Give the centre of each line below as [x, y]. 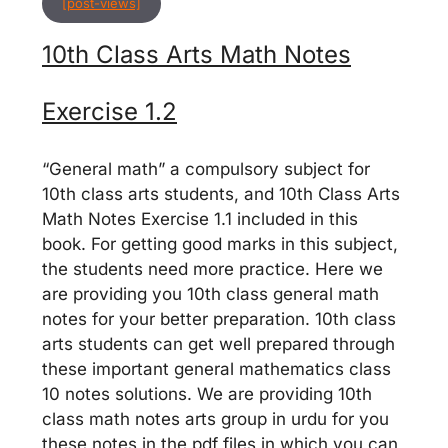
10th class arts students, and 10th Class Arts [221, 194]
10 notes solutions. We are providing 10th [207, 394]
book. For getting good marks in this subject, [220, 244]
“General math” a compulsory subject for [206, 169]
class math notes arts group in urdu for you [215, 419]
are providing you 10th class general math [210, 294]
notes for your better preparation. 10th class [219, 319]
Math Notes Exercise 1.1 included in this [200, 219]
